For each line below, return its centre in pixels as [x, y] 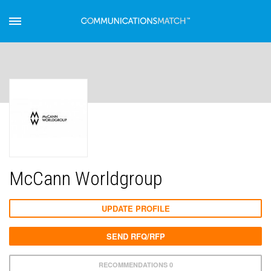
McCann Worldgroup [86, 178]
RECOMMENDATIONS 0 [135, 265]
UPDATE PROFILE [135, 208]
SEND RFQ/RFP [135, 236]
